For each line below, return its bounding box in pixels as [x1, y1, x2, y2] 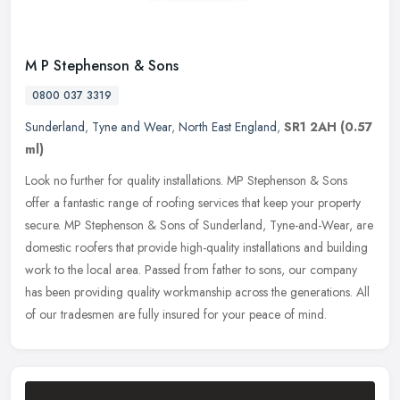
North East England [179, 118, 277, 137]
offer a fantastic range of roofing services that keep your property [25, 194, 361, 212]
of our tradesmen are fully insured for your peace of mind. [25, 305, 327, 324]
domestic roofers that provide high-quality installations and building [25, 238, 368, 257]
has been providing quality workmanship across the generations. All [25, 283, 370, 302]
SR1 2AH [284, 118, 337, 137]
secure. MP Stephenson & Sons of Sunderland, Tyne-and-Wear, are [25, 216, 373, 235]
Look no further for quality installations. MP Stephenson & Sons [25, 171, 347, 190]
